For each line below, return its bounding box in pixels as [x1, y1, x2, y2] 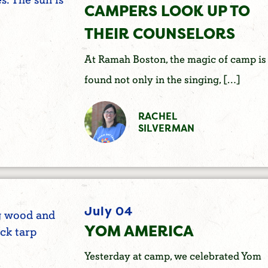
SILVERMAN [138, 121, 195, 135]
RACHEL [138, 109, 178, 123]
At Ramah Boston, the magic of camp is [84, 52, 266, 66]
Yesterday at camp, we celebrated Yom [84, 249, 261, 264]
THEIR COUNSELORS [84, 23, 235, 44]
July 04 [84, 202, 133, 219]
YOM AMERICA [84, 220, 194, 241]
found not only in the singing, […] [84, 72, 240, 87]
